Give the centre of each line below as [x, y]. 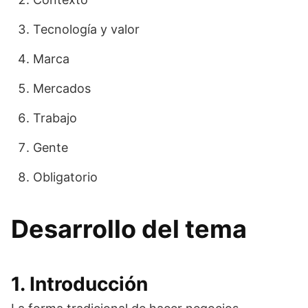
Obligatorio [65, 177]
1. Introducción [79, 284]
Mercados [62, 88]
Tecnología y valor [86, 29]
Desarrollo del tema [129, 229]
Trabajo [55, 118]
